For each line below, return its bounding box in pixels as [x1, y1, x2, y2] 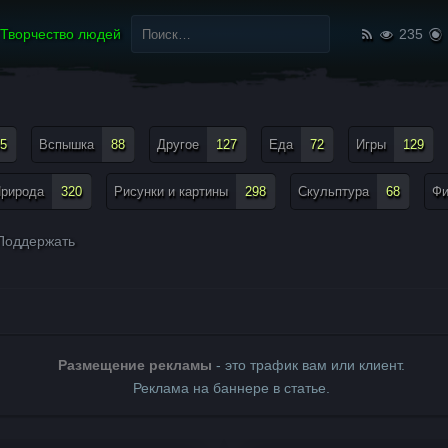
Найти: [121, 8, 166, 24]
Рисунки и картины [114, 184, 228, 199]
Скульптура [298, 184, 369, 199]
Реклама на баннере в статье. [132, 380, 330, 396]
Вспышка [39, 137, 94, 152]
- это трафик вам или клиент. [211, 357, 405, 373]
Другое [157, 137, 199, 152]
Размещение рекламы [57, 357, 212, 373]
